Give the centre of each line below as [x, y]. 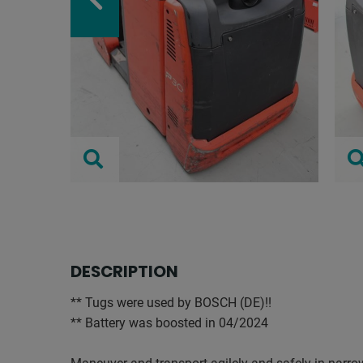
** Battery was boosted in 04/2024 [169, 323]
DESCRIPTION [124, 271]
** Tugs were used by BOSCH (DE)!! [171, 303]
